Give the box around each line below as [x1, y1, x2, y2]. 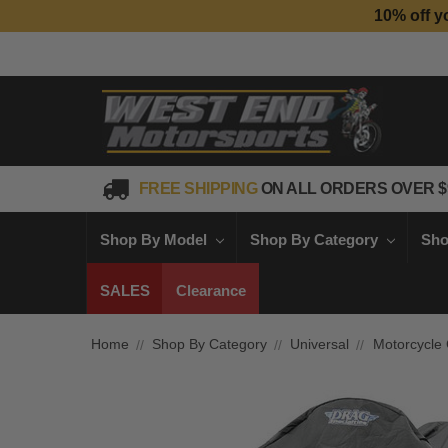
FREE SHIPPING [138, 179, 261, 198]
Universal [290, 336, 350, 353]
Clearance [175, 281, 246, 299]
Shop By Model [99, 230, 211, 248]
